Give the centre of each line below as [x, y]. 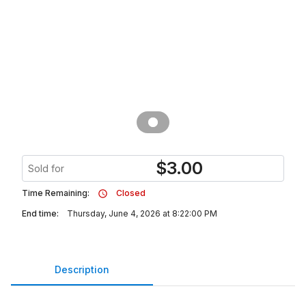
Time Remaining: [56, 193]
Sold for [46, 168]
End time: [40, 213]
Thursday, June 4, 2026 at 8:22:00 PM [142, 213]
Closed [131, 193]
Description [82, 269]
